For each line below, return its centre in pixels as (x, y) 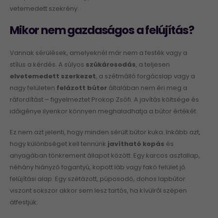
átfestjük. (24, 202)
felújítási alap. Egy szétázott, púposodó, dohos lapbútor (98, 179)
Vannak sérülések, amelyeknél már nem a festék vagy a (99, 53)
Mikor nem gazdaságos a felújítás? (102, 30)
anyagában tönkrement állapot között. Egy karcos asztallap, (105, 156)
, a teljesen (153, 65)
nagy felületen (33, 88)
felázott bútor (82, 88)
